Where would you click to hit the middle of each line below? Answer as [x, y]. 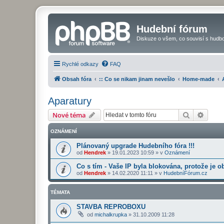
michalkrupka [111, 214]
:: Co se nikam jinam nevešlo [137, 79]
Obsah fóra [77, 79]
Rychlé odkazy [80, 64]
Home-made [198, 79]
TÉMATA [60, 192]
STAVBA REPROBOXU [111, 206]
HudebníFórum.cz [185, 173]
